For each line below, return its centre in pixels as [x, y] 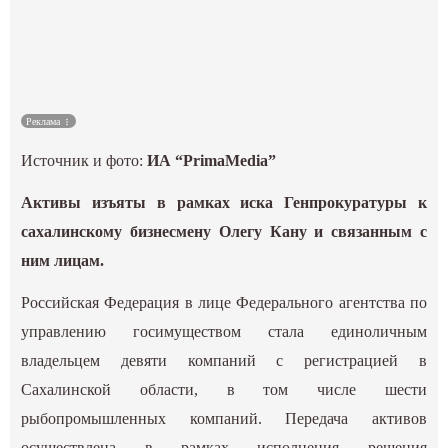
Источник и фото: [84, 161]
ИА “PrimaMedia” [212, 161]
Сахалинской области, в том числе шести [224, 390]
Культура [224, 31]
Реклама [45, 122]
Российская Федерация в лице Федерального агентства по [224, 303]
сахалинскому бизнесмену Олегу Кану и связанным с [224, 232]
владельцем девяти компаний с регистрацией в [224, 361]
